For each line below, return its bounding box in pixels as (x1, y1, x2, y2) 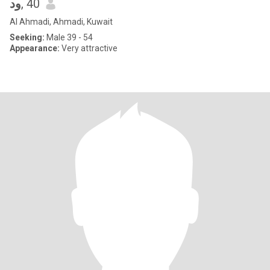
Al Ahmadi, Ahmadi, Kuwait (10, 17, 113, 27)
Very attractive (60, 43, 118, 53)
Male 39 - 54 (45, 33, 93, 42)
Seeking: (10, 33, 45, 42)
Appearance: (10, 43, 60, 53)
